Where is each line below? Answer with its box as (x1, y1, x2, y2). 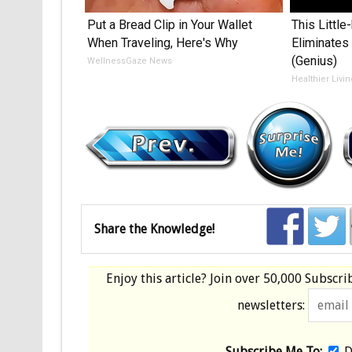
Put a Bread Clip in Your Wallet (86, 16, 252, 32)
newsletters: (237, 297, 306, 313)
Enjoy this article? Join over (106, 270, 264, 286)
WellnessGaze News (86, 55, 172, 66)
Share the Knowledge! (93, 221, 214, 236)
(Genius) (291, 53, 338, 68)
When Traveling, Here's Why (86, 35, 238, 50)
